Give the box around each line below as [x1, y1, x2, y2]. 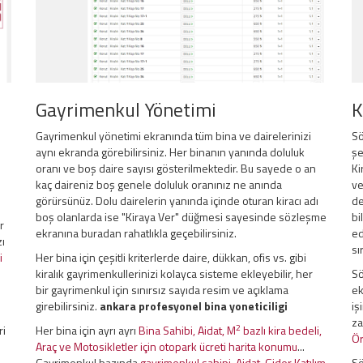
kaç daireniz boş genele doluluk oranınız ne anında [36, 176, 282, 193]
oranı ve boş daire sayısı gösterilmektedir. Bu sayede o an [36, 160, 316, 177]
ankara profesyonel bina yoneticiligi [100, 297, 288, 314]
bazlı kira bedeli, [241, 322, 322, 339]
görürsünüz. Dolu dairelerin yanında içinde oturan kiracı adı [36, 192, 318, 209]
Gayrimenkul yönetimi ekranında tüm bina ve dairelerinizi [36, 127, 311, 144]
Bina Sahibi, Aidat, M [139, 322, 236, 339]
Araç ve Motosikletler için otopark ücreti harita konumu [36, 338, 297, 355]
